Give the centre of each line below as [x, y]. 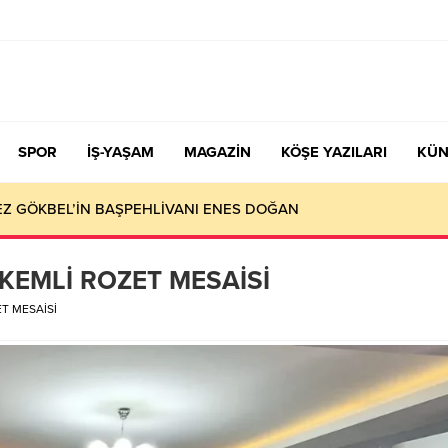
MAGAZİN [217, 152]
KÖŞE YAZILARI [334, 152]
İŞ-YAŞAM [120, 152]
